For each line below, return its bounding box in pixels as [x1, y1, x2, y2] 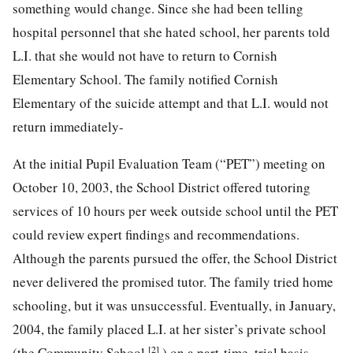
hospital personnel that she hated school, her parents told [13, 22, 330, 41]
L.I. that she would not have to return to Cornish [13, 46, 277, 65]
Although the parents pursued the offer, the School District [13, 248, 337, 267]
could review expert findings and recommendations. [13, 225, 299, 243]
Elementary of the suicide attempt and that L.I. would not [13, 93, 329, 112]
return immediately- [13, 117, 124, 136]
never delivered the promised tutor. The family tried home [13, 272, 333, 291]
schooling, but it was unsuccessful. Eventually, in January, [13, 295, 336, 314]
